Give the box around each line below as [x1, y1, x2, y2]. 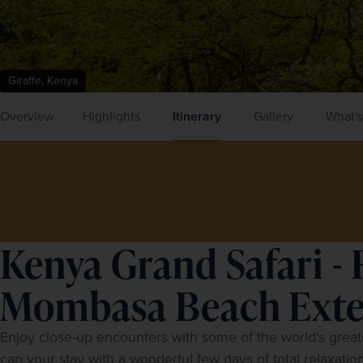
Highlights [83, 106, 140, 126]
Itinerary [173, 106, 221, 126]
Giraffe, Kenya [8, 72, 78, 89]
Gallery [254, 106, 293, 126]
